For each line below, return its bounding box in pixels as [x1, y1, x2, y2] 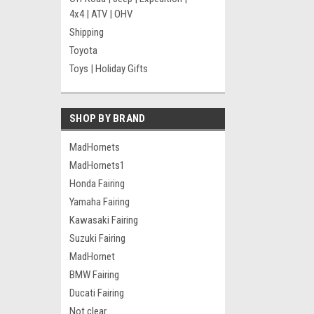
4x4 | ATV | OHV [69, 8, 132, 20]
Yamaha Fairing [69, 196, 130, 208]
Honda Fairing [69, 177, 125, 190]
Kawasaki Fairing [69, 214, 138, 226]
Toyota [69, 44, 97, 57]
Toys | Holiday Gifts [69, 62, 148, 75]
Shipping [69, 26, 104, 39]
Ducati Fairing [69, 287, 124, 299]
